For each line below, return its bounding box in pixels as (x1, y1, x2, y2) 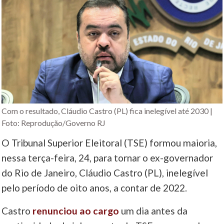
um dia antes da (119, 205, 188, 217)
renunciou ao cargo (32, 205, 119, 217)
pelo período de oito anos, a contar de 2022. (1, 182, 187, 194)
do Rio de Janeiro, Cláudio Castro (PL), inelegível (1, 167, 208, 179)
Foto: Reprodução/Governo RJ (1, 118, 106, 128)
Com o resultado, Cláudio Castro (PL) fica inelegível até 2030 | (1, 106, 213, 116)
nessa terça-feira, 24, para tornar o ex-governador (1, 152, 213, 164)
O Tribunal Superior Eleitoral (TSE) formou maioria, (1, 137, 217, 149)
